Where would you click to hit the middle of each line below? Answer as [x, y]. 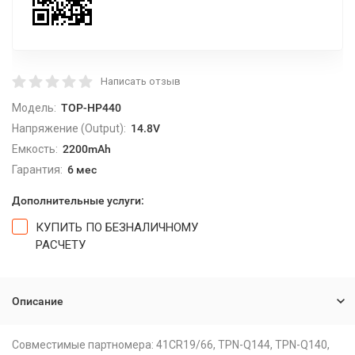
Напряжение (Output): [69, 128]
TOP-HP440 [91, 108]
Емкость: [35, 149]
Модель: [34, 108]
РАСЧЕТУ [61, 245]
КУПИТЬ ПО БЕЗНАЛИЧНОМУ [117, 227]
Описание [38, 301]
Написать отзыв [141, 81]
